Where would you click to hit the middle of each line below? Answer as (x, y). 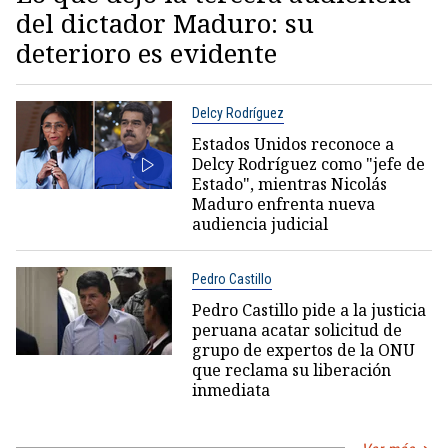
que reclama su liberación (291, 370)
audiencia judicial (259, 224)
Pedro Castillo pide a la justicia (308, 310)
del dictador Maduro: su (165, 23)
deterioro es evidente (146, 53)
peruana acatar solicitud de (296, 330)
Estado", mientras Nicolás (289, 184)
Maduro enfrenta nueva (283, 204)
